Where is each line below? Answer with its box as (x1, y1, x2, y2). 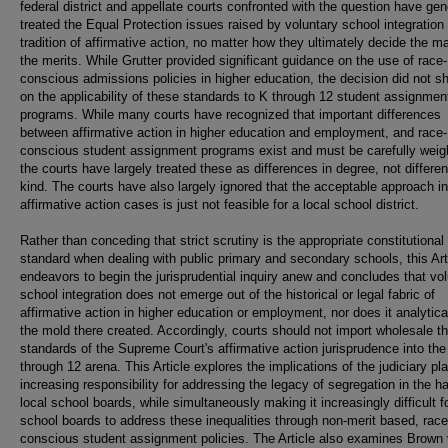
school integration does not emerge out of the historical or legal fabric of (20, 287, 435, 302)
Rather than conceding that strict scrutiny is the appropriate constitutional (20, 233, 444, 248)
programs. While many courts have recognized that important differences (20, 107, 441, 122)
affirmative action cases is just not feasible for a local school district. (20, 197, 419, 212)
